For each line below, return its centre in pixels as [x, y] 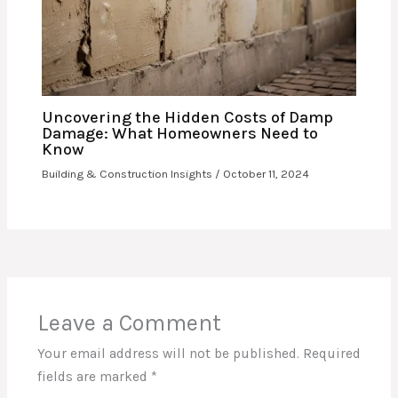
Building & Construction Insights [127, 174]
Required [331, 353]
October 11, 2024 [267, 174]
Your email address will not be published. [168, 353]
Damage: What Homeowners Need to [180, 134]
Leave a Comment [129, 322]
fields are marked [94, 376]
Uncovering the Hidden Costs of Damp [188, 118]
